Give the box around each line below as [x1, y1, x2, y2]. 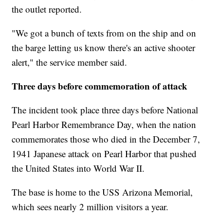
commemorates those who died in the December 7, [12, 133, 200, 145]
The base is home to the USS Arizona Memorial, [12, 186, 193, 199]
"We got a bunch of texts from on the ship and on [12, 27, 197, 39]
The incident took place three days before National [12, 104, 199, 116]
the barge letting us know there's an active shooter [12, 41, 196, 54]
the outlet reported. [12, 3, 82, 16]
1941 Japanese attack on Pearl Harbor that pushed [12, 147, 197, 160]
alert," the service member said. [12, 56, 127, 69]
